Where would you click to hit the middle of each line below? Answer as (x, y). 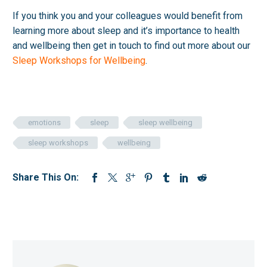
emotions (44, 122)
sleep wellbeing (165, 122)
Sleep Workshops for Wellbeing (79, 61)
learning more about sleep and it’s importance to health (126, 31)
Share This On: (46, 177)
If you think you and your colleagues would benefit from (128, 16)
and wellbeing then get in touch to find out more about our (131, 46)
